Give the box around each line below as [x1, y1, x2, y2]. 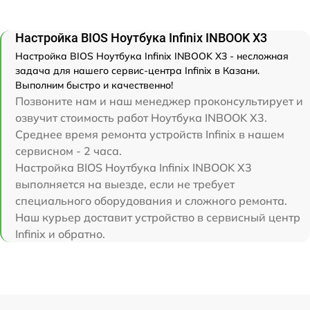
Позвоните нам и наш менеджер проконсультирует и [15, 93, 303, 108]
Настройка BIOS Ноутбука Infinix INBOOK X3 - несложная [15, 49, 289, 62]
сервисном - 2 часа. [15, 143, 122, 158]
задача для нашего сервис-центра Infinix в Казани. [15, 64, 259, 77]
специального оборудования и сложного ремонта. [15, 193, 287, 208]
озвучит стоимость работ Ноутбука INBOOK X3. [15, 110, 267, 125]
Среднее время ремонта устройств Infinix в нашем [15, 127, 284, 141]
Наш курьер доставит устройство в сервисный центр [15, 210, 300, 224]
